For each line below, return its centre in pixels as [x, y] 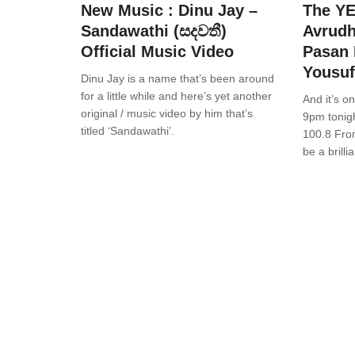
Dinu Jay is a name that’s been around [177, 79]
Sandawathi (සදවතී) [154, 31]
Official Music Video [157, 52]
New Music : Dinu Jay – [169, 11]
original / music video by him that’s [167, 114]
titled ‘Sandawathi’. [128, 131]
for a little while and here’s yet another [176, 96]
